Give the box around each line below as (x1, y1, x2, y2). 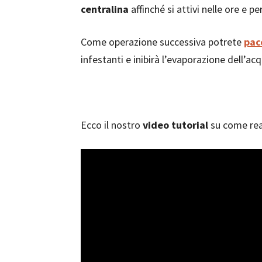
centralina (81, 2, 129, 16)
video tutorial (140, 118, 208, 132)
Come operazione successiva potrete (81, 35, 244, 49)
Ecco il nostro (81, 118, 140, 132)
